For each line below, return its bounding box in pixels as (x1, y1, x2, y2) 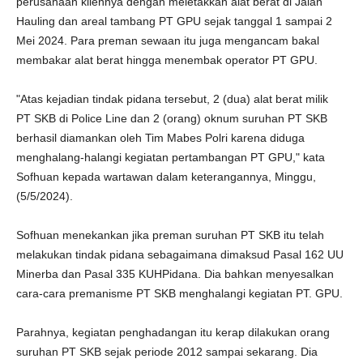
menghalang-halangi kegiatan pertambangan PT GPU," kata (16, 151, 325, 164)
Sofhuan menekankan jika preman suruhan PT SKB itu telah (16, 228, 324, 241)
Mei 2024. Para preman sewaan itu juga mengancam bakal (16, 34, 319, 47)
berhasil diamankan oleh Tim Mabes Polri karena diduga (16, 131, 305, 144)
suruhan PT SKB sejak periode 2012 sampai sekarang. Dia (16, 345, 318, 358)
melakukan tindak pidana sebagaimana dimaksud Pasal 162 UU (16, 248, 344, 261)
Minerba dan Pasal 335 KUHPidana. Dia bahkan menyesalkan (16, 267, 334, 280)
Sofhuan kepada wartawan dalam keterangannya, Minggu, (16, 170, 316, 183)
